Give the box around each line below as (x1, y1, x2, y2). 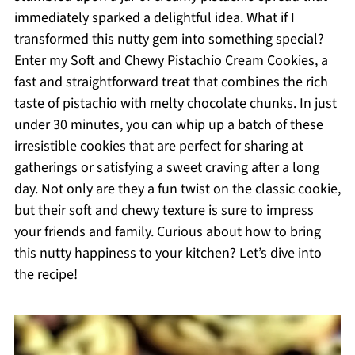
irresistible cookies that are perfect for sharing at (13, 136, 303, 156)
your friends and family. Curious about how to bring (13, 222, 321, 242)
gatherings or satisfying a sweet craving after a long (13, 158, 319, 177)
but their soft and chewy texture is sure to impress (13, 200, 314, 220)
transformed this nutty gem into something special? (13, 29, 324, 49)
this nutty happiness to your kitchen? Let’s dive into (13, 243, 322, 263)
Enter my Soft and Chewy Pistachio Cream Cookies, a (13, 51, 328, 71)
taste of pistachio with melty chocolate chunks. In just (13, 94, 337, 113)
